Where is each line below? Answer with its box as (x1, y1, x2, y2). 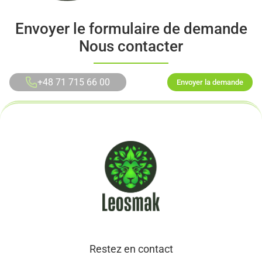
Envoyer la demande (177, 78, 243, 87)
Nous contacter (79, 37, 183, 56)
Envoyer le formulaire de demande (15, 20, 247, 38)
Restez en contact (89, 243, 173, 255)
